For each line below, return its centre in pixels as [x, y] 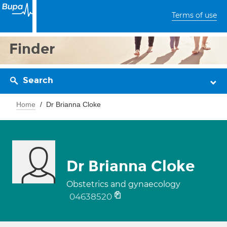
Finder [32, 49]
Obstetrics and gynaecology [123, 184]
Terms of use [194, 15]
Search [38, 80]
